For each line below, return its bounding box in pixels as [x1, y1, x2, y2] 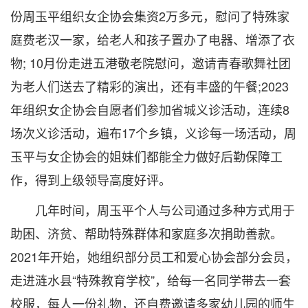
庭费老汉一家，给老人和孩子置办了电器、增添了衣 [10, 30, 295, 48]
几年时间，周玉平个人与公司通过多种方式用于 [10, 201, 295, 219]
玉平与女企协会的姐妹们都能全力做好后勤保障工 [10, 147, 283, 165]
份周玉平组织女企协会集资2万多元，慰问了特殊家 [10, 7, 289, 25]
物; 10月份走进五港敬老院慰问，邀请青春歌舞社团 [10, 54, 291, 71]
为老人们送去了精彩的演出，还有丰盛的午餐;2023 [10, 77, 289, 95]
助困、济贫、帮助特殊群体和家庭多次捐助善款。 [10, 224, 283, 242]
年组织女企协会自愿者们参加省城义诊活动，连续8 [10, 100, 289, 118]
